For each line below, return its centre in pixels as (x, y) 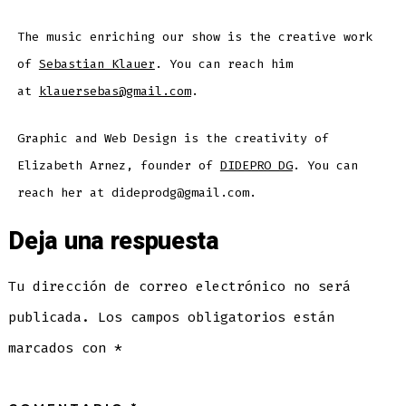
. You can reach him (223, 64)
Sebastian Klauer (97, 64)
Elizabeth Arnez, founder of (118, 166)
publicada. (49, 317)
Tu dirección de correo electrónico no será (180, 286)
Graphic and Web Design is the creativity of (173, 139)
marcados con (62, 348)
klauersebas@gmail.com (115, 92)
